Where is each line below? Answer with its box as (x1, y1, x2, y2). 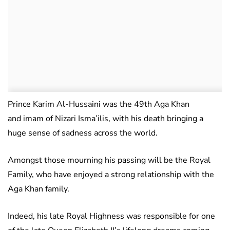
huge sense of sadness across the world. (8, 127, 158, 139)
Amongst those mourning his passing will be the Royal (8, 155, 210, 166)
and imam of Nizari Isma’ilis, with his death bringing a (8, 113, 203, 125)
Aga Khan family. (8, 183, 69, 195)
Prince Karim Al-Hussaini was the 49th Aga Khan (8, 99, 189, 110)
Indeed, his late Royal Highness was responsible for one (8, 210, 215, 222)
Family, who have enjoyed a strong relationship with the (8, 169, 214, 181)
